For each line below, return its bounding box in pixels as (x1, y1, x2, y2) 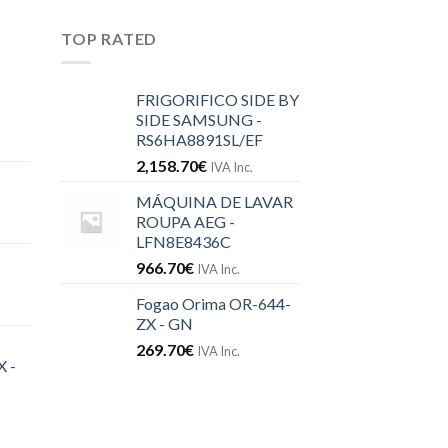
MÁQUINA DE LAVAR (136, 192, 293, 212)
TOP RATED (61, 28, 158, 48)
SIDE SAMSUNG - (136, 110, 262, 130)
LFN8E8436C (136, 232, 231, 252)
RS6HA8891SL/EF (136, 130, 263, 150)
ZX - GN (136, 314, 193, 334)
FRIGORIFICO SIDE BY (136, 90, 299, 110)
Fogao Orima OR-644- (136, 294, 291, 314)
